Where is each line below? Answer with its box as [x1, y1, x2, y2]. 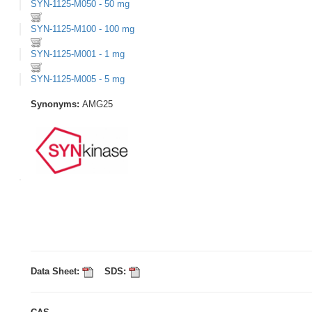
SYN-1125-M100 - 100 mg [31, 24, 134, 34]
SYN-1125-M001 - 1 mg [31, 49, 125, 59]
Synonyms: [31, 99, 82, 109]
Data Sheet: [31, 266, 82, 276]
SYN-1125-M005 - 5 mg [31, 74, 125, 84]
